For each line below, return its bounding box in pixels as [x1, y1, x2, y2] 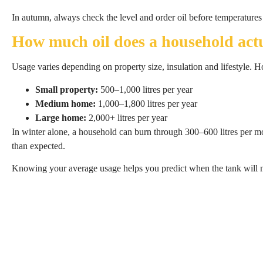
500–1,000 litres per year [98, 84, 193, 95]
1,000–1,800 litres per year [96, 98, 197, 109]
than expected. [12, 140, 65, 151]
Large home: [35, 112, 86, 123]
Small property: [35, 84, 98, 95]
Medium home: [35, 98, 96, 109]
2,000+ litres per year [86, 112, 167, 123]
